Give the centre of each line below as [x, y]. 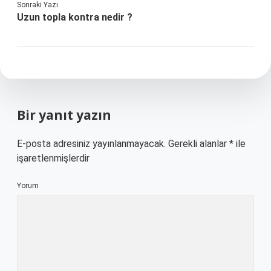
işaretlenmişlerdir [53, 158]
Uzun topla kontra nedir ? [75, 17]
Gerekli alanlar [199, 144]
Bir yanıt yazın [64, 115]
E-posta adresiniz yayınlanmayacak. [91, 144]
